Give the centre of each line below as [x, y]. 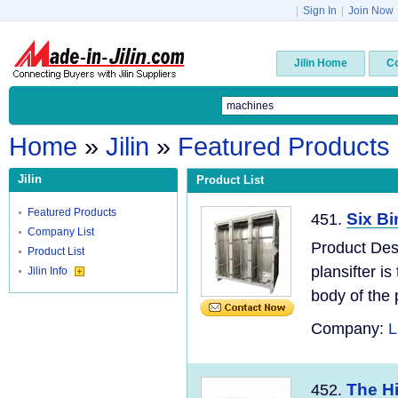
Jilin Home [321, 63]
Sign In [320, 11]
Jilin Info [49, 271]
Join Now [371, 11]
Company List [61, 232]
